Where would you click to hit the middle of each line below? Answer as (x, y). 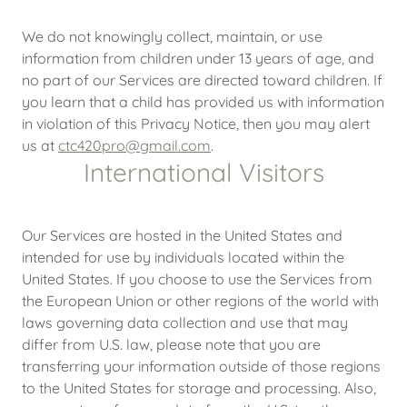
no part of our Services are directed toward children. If (202, 80)
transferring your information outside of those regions (201, 366)
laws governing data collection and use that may (185, 323)
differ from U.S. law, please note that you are (171, 344)
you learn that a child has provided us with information (203, 102)
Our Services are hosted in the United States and (182, 235)
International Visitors (203, 172)
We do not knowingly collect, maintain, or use (172, 36)
